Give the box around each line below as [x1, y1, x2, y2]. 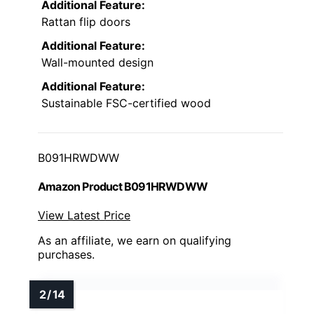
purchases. [38, 247, 95, 262]
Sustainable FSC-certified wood [41, 95, 211, 110]
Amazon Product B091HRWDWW [38, 179, 207, 193]
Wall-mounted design [41, 55, 153, 69]
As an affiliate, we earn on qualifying [38, 233, 231, 248]
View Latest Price [38, 208, 130, 223]
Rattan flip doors [41, 14, 130, 29]
